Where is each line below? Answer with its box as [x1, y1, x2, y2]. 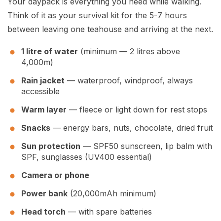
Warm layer [21, 105, 67, 115]
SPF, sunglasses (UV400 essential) [21, 152, 152, 162]
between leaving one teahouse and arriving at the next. [7, 24, 213, 35]
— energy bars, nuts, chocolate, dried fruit [50, 123, 213, 133]
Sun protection [21, 141, 80, 151]
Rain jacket [21, 75, 65, 86]
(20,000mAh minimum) [68, 188, 156, 199]
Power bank [21, 188, 68, 199]
